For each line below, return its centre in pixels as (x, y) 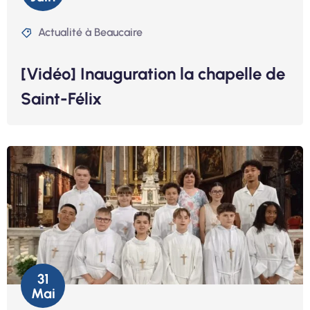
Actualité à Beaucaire (90, 33)
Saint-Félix (61, 99)
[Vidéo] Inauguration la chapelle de (153, 74)
